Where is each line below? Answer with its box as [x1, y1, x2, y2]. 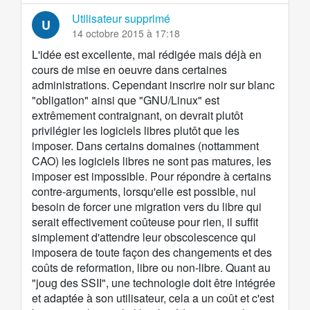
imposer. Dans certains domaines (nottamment [32, 138, 259, 154]
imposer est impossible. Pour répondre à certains [32, 168, 271, 185]
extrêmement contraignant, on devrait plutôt [32, 107, 243, 124]
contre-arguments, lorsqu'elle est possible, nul [32, 183, 256, 200]
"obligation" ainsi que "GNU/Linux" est [32, 92, 219, 109]
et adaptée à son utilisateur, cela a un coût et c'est [32, 290, 274, 307]
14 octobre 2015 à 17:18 [72, 26, 180, 41]
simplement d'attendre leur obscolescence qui [32, 229, 256, 246]
